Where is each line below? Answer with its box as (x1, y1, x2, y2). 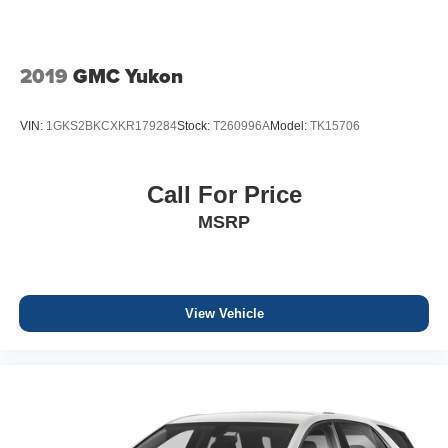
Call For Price (146, 180, 302, 208)
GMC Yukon (73, 61, 183, 92)
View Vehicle (184, 305, 264, 321)
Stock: (177, 118, 213, 133)
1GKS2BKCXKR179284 (46, 118, 177, 133)
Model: (270, 118, 310, 133)
